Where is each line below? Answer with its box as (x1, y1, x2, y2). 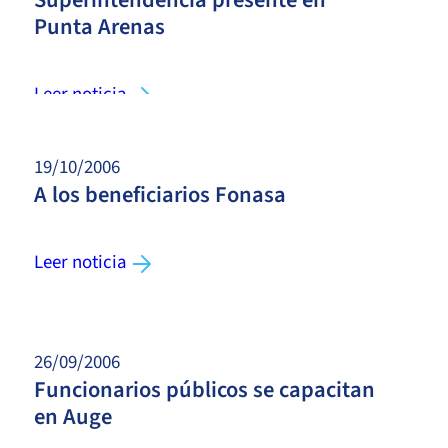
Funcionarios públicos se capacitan (34, 373, 375, 406)
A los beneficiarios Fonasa (34, 178, 286, 211)
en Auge (34, 400, 112, 433)
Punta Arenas (34, 10, 165, 43)
